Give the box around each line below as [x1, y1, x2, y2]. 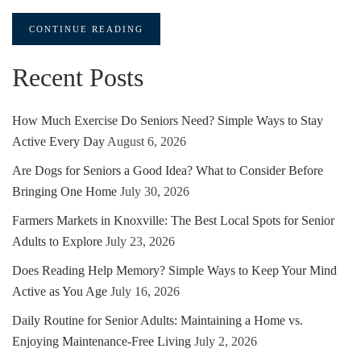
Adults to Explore [12, 234, 102, 248]
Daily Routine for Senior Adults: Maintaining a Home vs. [12, 313, 303, 327]
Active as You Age [12, 284, 107, 298]
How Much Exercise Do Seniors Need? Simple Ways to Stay [12, 114, 323, 127]
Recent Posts [12, 63, 143, 92]
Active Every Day [12, 135, 105, 148]
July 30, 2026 [120, 185, 189, 198]
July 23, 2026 [106, 234, 175, 248]
